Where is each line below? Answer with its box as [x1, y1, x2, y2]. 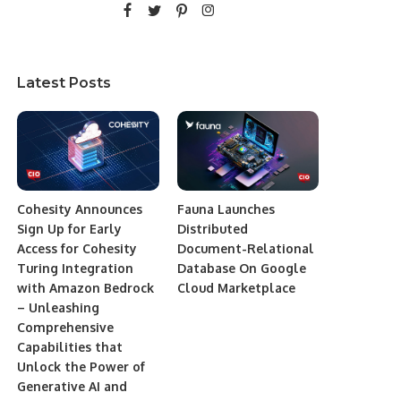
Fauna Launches [176, 200, 275, 217]
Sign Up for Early [17, 220, 123, 236]
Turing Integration [17, 260, 134, 276]
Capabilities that [17, 338, 124, 354]
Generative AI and [17, 378, 128, 394]
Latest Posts [17, 73, 112, 91]
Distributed [176, 220, 248, 236]
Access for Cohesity [17, 240, 138, 256]
